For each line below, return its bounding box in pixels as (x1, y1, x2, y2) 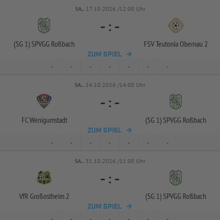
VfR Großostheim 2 (19, 191, 69, 201)
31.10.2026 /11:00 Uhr (85, 157, 145, 165)
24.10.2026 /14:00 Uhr (85, 81, 145, 88)
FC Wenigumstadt (21, 115, 67, 125)
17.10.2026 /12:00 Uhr (85, 5, 145, 12)
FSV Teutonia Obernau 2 (144, 39, 208, 49)
